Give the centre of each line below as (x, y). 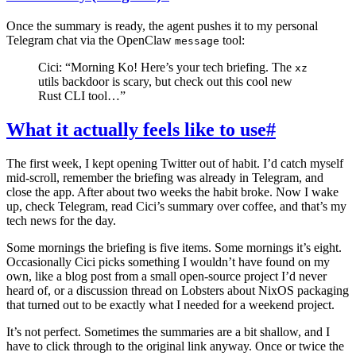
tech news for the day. (61, 220)
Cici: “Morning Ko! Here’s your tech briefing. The (166, 67)
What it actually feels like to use (136, 129)
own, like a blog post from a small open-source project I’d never (166, 276)
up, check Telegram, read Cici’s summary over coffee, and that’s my (176, 206)
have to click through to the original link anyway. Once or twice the (175, 346)
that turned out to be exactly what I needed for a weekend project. (170, 304)
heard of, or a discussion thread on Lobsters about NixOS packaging (178, 290)
